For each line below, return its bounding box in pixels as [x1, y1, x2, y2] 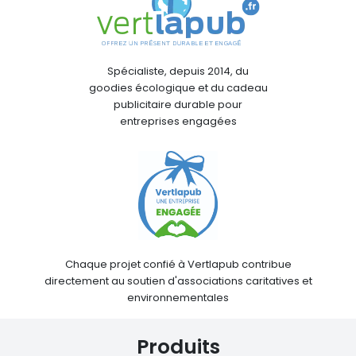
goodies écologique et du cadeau [88, 79, 268, 95]
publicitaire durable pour [114, 96, 242, 112]
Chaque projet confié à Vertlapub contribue [64, 256, 292, 272]
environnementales [127, 289, 229, 305]
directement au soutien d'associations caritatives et [44, 273, 312, 288]
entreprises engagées [119, 113, 237, 129]
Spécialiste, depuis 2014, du [107, 63, 249, 79]
